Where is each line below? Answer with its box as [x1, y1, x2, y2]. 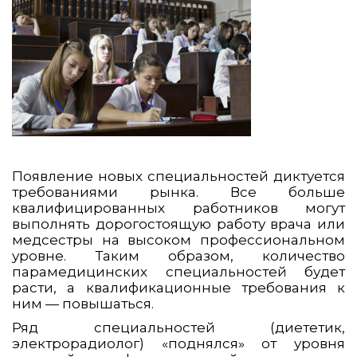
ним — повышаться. [12, 296, 154, 312]
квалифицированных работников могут [12, 200, 345, 217]
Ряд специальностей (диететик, [12, 320, 345, 336]
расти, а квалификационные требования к [12, 280, 345, 296]
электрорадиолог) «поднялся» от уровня [12, 335, 345, 352]
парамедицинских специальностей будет [12, 264, 345, 280]
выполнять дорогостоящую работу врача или [12, 216, 345, 233]
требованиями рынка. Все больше [12, 184, 345, 201]
